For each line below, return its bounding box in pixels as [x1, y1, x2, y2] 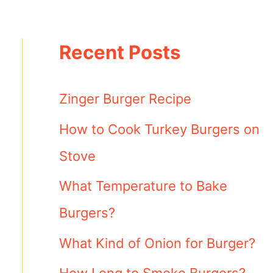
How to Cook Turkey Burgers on [58, 121, 260, 137]
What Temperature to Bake [58, 178, 227, 194]
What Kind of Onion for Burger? [58, 235, 255, 251]
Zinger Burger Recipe [58, 91, 191, 107]
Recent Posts [58, 41, 180, 63]
